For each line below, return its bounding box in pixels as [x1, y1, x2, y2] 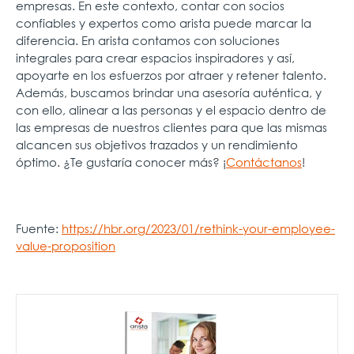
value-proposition [16, 237, 115, 254]
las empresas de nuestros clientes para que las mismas [16, 119, 327, 135]
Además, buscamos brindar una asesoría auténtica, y [16, 84, 322, 100]
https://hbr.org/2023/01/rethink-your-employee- [62, 220, 335, 236]
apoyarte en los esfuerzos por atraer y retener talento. [16, 66, 326, 83]
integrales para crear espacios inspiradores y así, [16, 49, 295, 66]
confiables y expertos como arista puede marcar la [16, 14, 311, 31]
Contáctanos [226, 153, 302, 170]
